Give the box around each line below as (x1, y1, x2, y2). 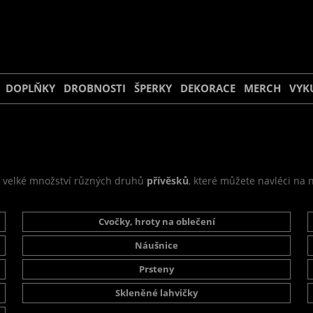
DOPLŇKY (6, 81, 55, 96)
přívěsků (147, 174, 189, 187)
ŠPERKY (134, 81, 172, 96)
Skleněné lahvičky (115, 287, 198, 299)
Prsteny (139, 263, 174, 275)
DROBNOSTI (64, 81, 126, 96)
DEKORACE (180, 81, 235, 96)
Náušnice (135, 240, 178, 252)
